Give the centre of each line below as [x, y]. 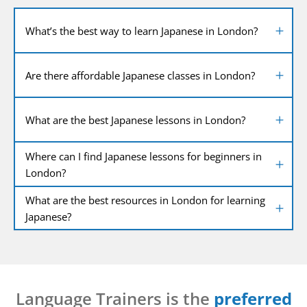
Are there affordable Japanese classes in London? [140, 75]
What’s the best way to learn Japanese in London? [142, 30]
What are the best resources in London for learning [145, 200]
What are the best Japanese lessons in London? [135, 120]
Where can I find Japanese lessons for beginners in [144, 156]
